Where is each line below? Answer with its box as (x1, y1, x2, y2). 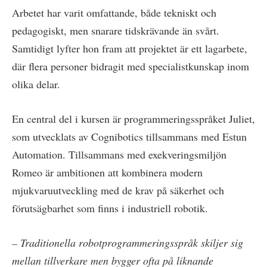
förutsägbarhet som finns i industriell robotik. (12, 201, 208, 216)
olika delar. (12, 77, 60, 92)
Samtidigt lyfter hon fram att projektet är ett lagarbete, (12, 41, 247, 56)
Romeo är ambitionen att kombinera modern (12, 165, 203, 180)
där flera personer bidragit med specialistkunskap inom (12, 59, 249, 74)
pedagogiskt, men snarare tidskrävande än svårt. (12, 23, 219, 38)
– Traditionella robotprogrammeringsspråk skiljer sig (12, 235, 243, 250)
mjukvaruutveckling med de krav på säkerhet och (12, 183, 224, 198)
